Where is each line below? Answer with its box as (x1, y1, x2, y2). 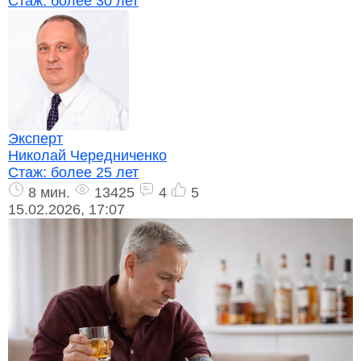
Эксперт (8, 131, 63, 147)
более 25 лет (51, 164, 139, 180)
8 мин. (24, 185, 70, 201)
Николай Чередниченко (8, 147, 167, 164)
